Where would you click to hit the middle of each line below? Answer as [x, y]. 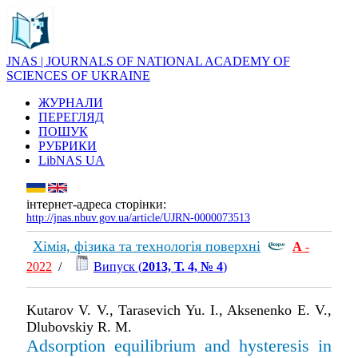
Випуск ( [118, 267]
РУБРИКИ [68, 146]
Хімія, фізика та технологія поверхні [147, 246]
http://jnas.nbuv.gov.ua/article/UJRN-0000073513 [138, 218]
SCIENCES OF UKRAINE [78, 76]
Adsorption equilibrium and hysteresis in [179, 346]
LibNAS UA [72, 160]
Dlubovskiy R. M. [79, 327]
